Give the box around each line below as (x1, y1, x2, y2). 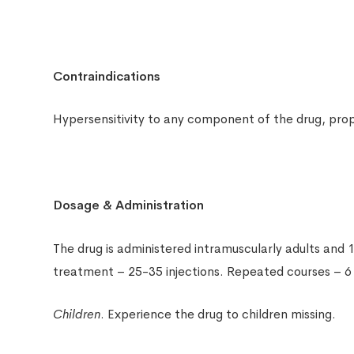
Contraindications (53, 67, 161, 85)
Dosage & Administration (53, 197, 205, 214)
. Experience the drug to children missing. (100, 306, 337, 323)
